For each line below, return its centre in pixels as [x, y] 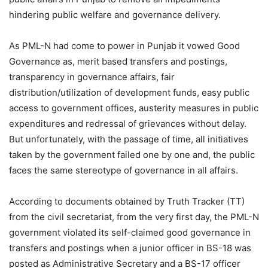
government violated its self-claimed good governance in [130, 233]
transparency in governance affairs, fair [92, 77]
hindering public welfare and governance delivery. [115, 15]
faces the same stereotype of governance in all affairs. [124, 170]
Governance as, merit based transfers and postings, [118, 62]
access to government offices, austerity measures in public [134, 108]
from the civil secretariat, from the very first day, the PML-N [134, 217]
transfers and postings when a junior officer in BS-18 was [130, 248]
